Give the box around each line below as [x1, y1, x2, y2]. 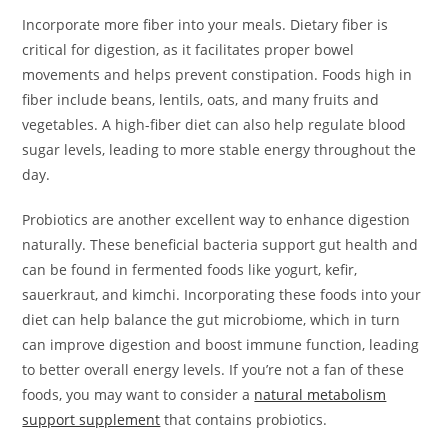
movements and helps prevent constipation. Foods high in [22, 65, 413, 85]
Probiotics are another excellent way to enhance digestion [22, 210, 411, 230]
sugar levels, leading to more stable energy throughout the [22, 140, 417, 160]
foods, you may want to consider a [22, 385, 255, 405]
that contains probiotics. [160, 410, 328, 430]
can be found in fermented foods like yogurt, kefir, [22, 260, 358, 280]
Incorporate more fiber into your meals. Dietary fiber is [22, 15, 389, 35]
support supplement [22, 410, 161, 430]
